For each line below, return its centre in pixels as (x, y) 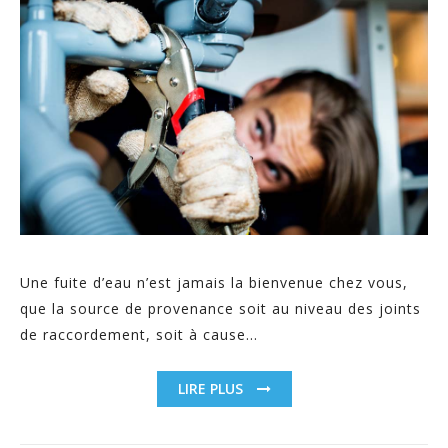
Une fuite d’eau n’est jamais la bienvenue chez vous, (214, 282)
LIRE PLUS (212, 388)
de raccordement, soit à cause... (139, 334)
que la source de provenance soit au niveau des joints (220, 308)
